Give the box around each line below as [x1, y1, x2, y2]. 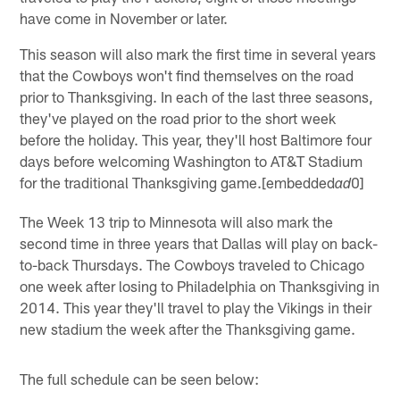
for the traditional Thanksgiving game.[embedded [20, 173, 336, 192]
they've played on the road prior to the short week [20, 109, 337, 128]
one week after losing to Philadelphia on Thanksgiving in [20, 277, 380, 296]
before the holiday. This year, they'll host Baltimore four [20, 130, 372, 149]
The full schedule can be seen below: [20, 370, 260, 388]
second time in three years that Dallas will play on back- [20, 234, 379, 253]
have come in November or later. [20, 9, 229, 28]
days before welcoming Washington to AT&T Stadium [20, 152, 363, 171]
